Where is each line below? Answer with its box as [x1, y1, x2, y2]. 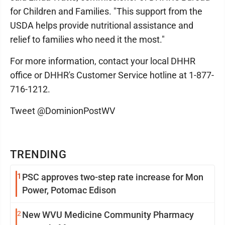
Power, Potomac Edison [22, 184, 116, 195]
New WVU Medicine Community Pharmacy [22, 209, 194, 220]
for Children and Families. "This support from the [10, 6, 202, 17]
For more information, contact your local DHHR [10, 55, 195, 66]
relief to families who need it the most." [10, 34, 165, 45]
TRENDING [10, 148, 67, 161]
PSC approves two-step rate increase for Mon [22, 171, 203, 182]
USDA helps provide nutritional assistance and [10, 20, 193, 31]
